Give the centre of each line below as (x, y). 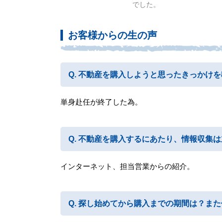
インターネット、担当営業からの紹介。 (127, 166)
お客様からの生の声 (112, 35)
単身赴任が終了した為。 (101, 102)
